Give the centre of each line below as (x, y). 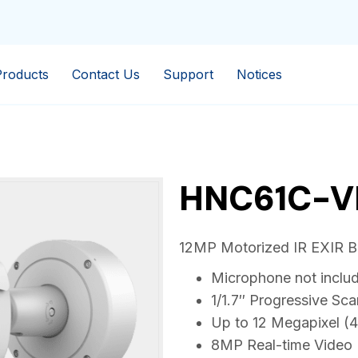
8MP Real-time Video (282, 345)
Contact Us (106, 74)
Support (189, 74)
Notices (260, 74)
